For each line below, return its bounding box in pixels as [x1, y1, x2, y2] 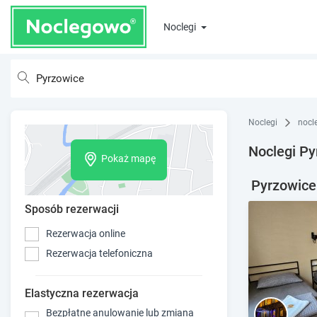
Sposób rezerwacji [25, 202, 119, 216]
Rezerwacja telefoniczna [46, 248, 153, 260]
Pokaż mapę [101, 153, 156, 165]
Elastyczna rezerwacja [25, 286, 139, 300]
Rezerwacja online [46, 228, 125, 240]
